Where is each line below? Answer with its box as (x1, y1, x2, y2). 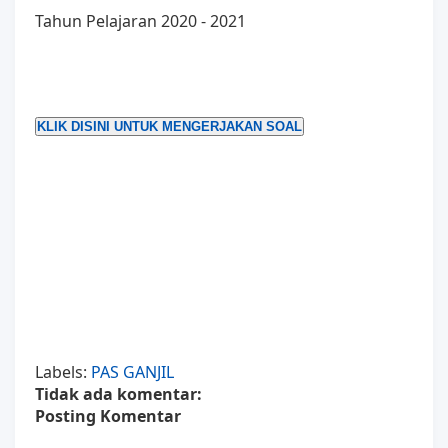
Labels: (35, 360, 91, 383)
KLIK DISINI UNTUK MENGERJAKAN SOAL (37, 118, 302, 134)
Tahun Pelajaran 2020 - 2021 (35, 9, 246, 32)
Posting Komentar (35, 404, 181, 427)
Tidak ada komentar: (35, 382, 202, 405)
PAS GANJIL (91, 360, 174, 383)
